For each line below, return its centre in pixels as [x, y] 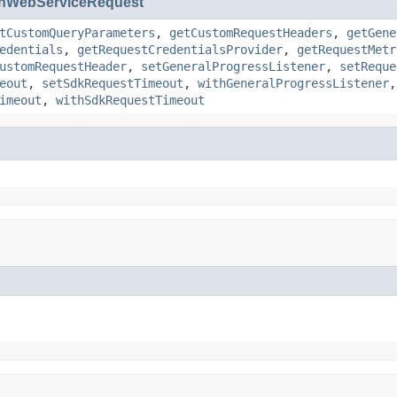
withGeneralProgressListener [293, 83]
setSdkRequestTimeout [113, 83]
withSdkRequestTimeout [130, 100]
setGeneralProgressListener [233, 66]
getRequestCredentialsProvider [180, 50]
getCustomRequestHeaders [251, 33]
